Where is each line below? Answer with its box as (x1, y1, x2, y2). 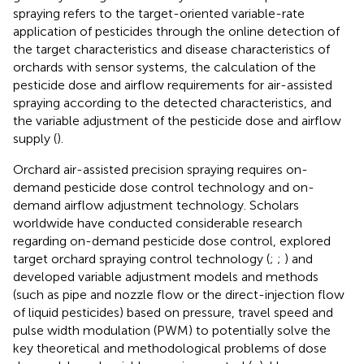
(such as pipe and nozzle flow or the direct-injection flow (13, 286, 344, 302)
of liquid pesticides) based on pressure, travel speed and (13, 304, 333, 320)
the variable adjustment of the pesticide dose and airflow (13, 112, 341, 128)
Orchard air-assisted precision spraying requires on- (13, 161, 308, 177)
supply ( (13, 130, 57, 146)
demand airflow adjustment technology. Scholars (13, 197, 299, 213)
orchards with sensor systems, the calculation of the (13, 58, 316, 75)
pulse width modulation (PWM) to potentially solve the (13, 322, 331, 338)
